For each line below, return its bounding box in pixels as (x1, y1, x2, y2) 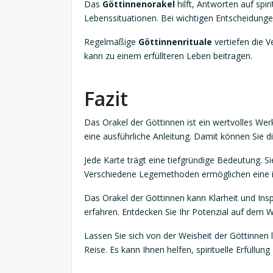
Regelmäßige (84, 35, 138, 48)
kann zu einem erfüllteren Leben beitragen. (84, 49, 252, 62)
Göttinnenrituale (138, 35, 212, 48)
